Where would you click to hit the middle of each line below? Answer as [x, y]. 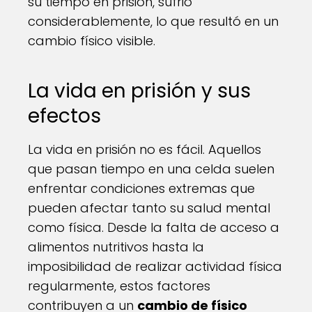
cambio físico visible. [92, 40]
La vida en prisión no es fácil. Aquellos [145, 149]
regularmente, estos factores [119, 286]
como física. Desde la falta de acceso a [154, 227]
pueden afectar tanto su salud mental [149, 208]
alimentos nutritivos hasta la [116, 247]
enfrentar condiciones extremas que [141, 188]
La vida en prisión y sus [139, 91]
